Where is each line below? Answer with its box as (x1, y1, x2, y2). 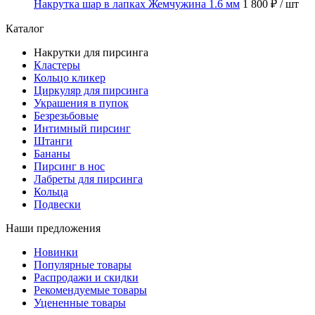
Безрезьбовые (34, 109, 98, 122)
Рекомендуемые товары (34, 283, 147, 296)
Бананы (34, 147, 70, 160)
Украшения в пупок (34, 96, 129, 109)
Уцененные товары (34, 296, 126, 309)
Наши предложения (6, 221, 101, 234)
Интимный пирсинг (34, 122, 131, 134)
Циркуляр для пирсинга (34, 84, 148, 96)
